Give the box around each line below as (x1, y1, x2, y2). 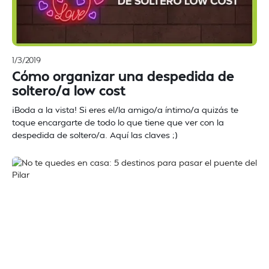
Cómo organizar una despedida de (12, 67, 234, 84)
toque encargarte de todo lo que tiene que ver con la (12, 116, 224, 127)
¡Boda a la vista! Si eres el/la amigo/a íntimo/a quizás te (12, 104, 238, 115)
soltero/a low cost (12, 81, 125, 98)
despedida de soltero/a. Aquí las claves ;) (12, 129, 178, 140)
